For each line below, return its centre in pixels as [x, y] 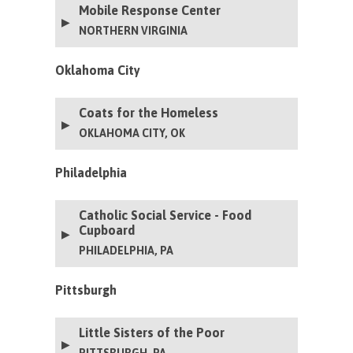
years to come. [91, 29]
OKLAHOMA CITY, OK [132, 133]
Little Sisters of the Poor [152, 332]
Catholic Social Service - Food [165, 215]
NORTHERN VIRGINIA [134, 30]
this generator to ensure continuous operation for [175, 11]
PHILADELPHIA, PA [126, 250]
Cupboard [107, 230]
